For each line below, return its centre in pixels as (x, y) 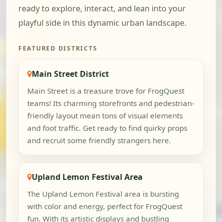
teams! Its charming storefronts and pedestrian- (111, 103)
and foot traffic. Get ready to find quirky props (107, 128)
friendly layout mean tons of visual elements (105, 116)
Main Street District (70, 74)
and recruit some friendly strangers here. (99, 140)
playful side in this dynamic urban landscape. (102, 23)
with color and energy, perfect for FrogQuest (105, 206)
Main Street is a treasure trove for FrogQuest (106, 91)
